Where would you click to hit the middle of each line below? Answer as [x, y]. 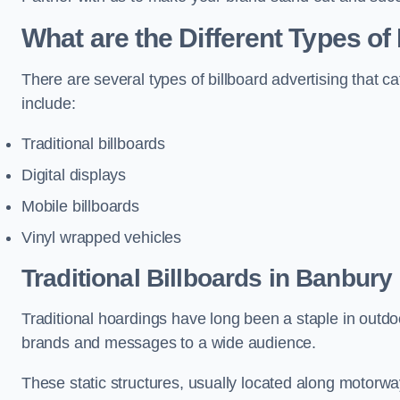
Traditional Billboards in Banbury [207, 278]
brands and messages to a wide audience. [169, 343]
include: [49, 104]
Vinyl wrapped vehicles [102, 237]
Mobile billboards [80, 206]
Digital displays [74, 175]
